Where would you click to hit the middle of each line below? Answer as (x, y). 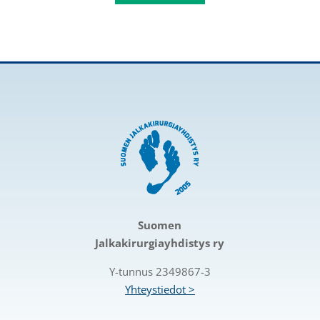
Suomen (160, 225)
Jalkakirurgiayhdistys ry (160, 243)
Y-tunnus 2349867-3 (160, 272)
